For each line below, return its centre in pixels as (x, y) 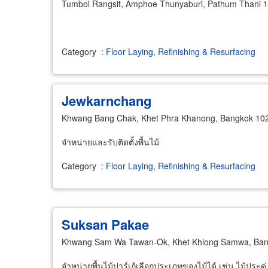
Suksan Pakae (105, 224)
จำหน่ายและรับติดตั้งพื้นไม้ (110, 142)
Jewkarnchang (106, 100)
